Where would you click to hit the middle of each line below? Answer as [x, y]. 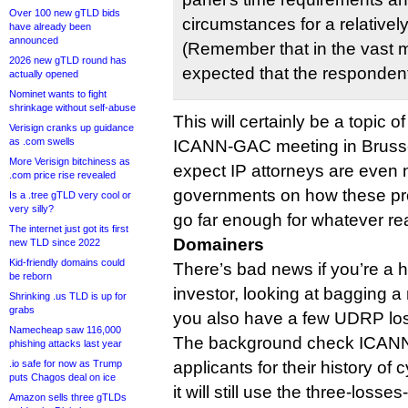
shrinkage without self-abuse [72, 107]
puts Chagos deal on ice [62, 377]
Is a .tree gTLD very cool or [70, 195]
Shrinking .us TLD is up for [68, 296]
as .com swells [42, 141]
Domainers [219, 245]
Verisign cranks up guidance [71, 127]
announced [34, 40]
